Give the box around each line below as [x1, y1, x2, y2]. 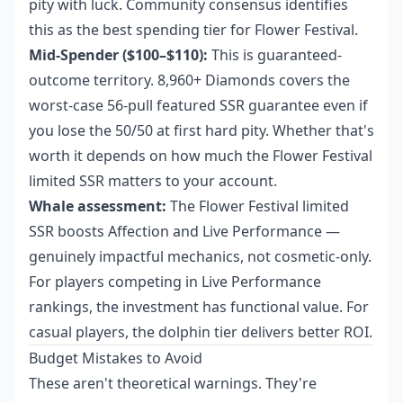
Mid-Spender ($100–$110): [29, 45, 208, 66]
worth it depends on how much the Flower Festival [29, 146, 372, 166]
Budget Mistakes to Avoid [29, 348, 202, 369]
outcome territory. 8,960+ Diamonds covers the [29, 70, 350, 91]
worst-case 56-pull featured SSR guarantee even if [29, 95, 368, 116]
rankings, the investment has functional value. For [29, 297, 369, 318]
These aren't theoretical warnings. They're [29, 373, 317, 394]
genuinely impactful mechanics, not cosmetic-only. [29, 246, 372, 267]
